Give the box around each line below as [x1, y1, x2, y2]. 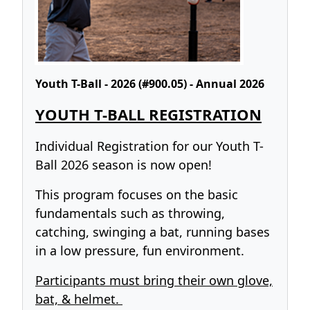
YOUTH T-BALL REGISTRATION [35, 104, 262, 125]
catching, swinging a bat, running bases [35, 224, 270, 241]
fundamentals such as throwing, [35, 205, 225, 222]
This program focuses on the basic [35, 186, 238, 203]
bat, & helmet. [35, 291, 122, 308]
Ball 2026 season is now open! [35, 156, 212, 174]
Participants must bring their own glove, [35, 272, 273, 289]
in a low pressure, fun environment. [35, 242, 244, 259]
